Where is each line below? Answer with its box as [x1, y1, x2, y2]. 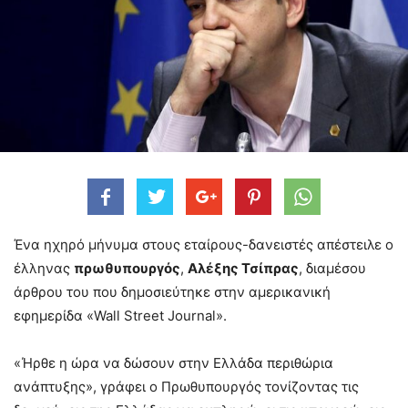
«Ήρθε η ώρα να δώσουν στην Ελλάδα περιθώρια [14, 353, 333, 372]
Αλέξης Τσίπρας [188, 259, 299, 277]
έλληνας [14, 259, 74, 277]
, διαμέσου [299, 259, 366, 277]
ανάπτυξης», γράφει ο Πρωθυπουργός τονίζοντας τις [14, 377, 359, 395]
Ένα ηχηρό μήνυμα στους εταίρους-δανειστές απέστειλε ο [14, 235, 393, 253]
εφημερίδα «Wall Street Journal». [14, 306, 227, 324]
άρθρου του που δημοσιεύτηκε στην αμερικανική [14, 282, 331, 301]
